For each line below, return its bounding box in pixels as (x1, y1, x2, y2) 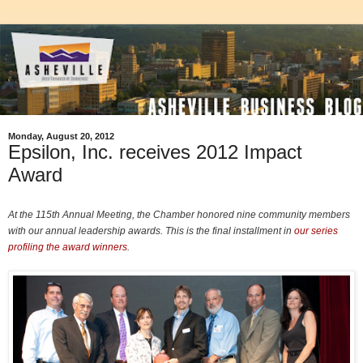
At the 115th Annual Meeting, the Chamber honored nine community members (8, 208, 350, 220)
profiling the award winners (8, 241, 127, 253)
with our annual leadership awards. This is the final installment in (8, 224, 294, 237)
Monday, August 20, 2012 (8, 131, 114, 141)
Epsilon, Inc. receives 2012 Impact (8, 141, 302, 163)
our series (294, 224, 338, 237)
